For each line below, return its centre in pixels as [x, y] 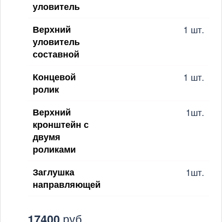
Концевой [54, 77]
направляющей [67, 184]
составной [56, 54]
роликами [54, 149]
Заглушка [54, 172]
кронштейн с [61, 124]
